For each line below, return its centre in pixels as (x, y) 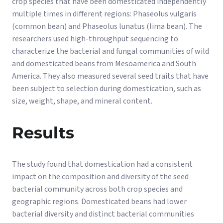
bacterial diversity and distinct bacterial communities (103, 214)
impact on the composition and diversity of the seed (100, 177)
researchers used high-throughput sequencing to (95, 39)
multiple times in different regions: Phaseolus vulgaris (104, 14)
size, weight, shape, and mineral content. (82, 101)
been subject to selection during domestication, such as (107, 89)
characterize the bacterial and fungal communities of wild (111, 51)
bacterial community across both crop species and (97, 189)
